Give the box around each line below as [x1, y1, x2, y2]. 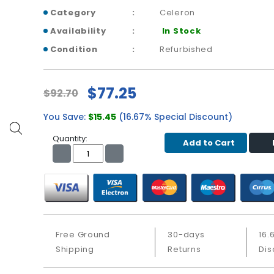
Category [50, 7, 96, 19]
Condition [50, 43, 98, 56]
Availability [50, 25, 106, 37]
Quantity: [53, 133, 87, 145]
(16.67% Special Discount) [116, 111, 232, 124]
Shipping [56, 243, 94, 255]
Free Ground [56, 228, 110, 240]
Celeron [160, 7, 195, 19]
